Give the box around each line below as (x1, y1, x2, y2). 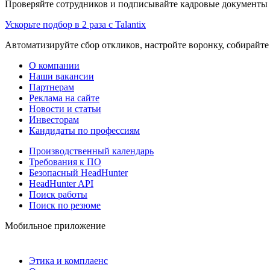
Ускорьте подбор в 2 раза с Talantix (5, 19, 146, 30)
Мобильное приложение (5, 220, 105, 231)
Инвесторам (29, 114, 79, 125)
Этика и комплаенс (29, 255, 108, 266)
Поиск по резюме (29, 199, 101, 210)
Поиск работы (29, 189, 87, 199)
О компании (29, 60, 80, 71)
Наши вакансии (29, 71, 94, 81)
